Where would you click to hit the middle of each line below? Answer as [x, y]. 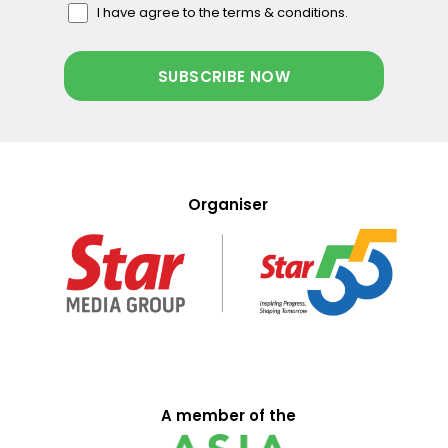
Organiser [228, 204]
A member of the [228, 415]
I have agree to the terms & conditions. [223, 12]
